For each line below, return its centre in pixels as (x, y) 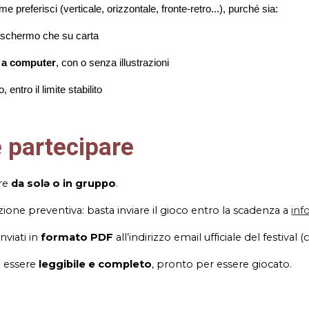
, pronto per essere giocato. (222, 265)
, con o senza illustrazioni (113, 63)
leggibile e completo (96, 265)
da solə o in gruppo (64, 184)
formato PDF (77, 238)
